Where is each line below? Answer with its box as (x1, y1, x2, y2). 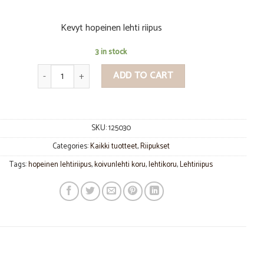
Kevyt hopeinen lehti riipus (60, 19, 162, 36)
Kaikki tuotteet (90, 140, 138, 153)
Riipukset (140, 140, 170, 153)
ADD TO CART (113, 68, 173, 84)
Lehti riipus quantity (37, 63, 109, 78)
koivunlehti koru (94, 159, 146, 171)
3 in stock (95, 45, 127, 58)
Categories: (52, 140, 91, 153)
